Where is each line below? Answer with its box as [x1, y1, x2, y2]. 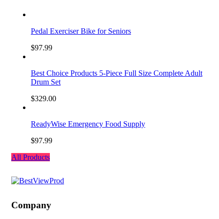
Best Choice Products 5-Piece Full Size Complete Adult [31, 69, 202, 78]
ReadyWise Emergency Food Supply [31, 120, 145, 129]
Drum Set [31, 78, 61, 87]
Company [11, 200, 51, 211]
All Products [11, 153, 50, 162]
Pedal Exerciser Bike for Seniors [31, 27, 131, 36]
